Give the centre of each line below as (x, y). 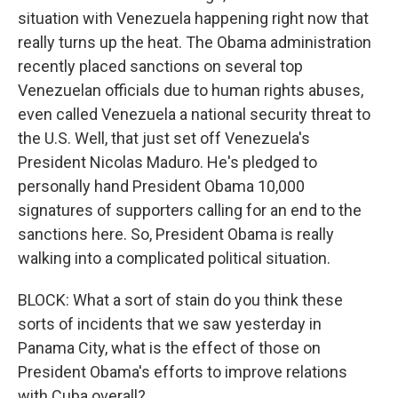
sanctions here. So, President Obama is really (176, 234)
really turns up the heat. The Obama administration (195, 42)
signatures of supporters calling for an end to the (190, 210)
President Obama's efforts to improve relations (183, 372)
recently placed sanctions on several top (160, 66)
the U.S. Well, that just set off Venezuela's (164, 138)
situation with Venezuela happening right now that (193, 18)
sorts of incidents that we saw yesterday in (170, 324)
